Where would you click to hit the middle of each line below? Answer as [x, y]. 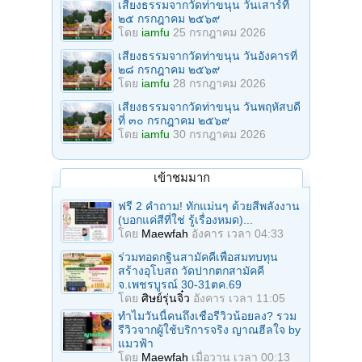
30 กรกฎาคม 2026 [219, 134]
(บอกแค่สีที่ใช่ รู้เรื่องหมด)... [185, 219]
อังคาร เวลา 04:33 [238, 233]
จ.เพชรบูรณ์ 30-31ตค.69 [180, 284]
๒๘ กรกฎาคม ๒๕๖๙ [169, 69]
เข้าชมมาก [181, 177]
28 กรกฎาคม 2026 [219, 83]
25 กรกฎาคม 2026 [219, 32]
